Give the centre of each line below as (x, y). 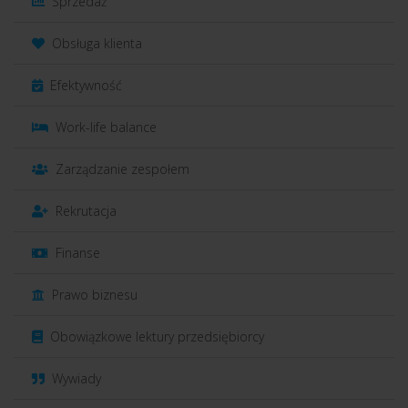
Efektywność (84, 85)
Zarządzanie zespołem (121, 168)
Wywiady (75, 378)
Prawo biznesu (93, 294)
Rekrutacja (84, 210)
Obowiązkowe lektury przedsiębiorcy (155, 336)
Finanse (76, 252)
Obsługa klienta (95, 43)
